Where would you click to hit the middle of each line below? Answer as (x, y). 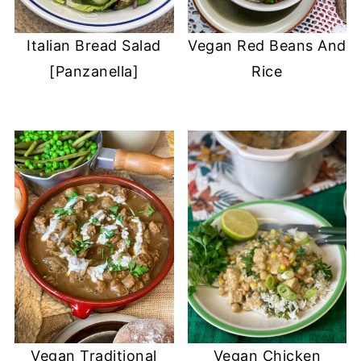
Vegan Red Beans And (267, 46)
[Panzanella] (94, 72)
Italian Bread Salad (94, 46)
